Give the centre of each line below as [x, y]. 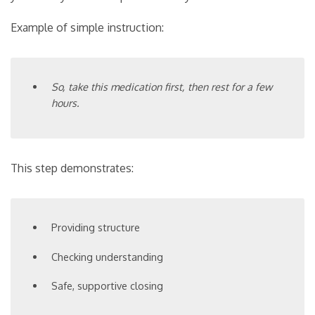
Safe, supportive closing [108, 286]
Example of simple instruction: [87, 28]
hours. [65, 103]
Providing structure [96, 227]
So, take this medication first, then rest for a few [162, 87]
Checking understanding [108, 256]
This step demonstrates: [72, 168]
